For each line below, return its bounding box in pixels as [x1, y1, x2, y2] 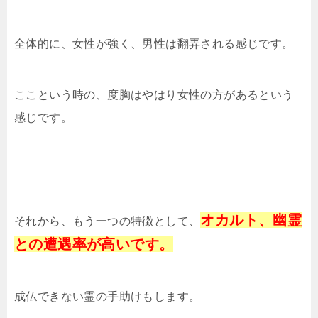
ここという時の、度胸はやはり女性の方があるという [14, 89, 294, 102]
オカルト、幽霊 [200, 212, 302, 229]
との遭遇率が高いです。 [14, 236, 174, 253]
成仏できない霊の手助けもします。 [14, 290, 201, 303]
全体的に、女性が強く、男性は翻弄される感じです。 [14, 38, 294, 50]
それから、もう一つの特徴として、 [14, 215, 201, 228]
